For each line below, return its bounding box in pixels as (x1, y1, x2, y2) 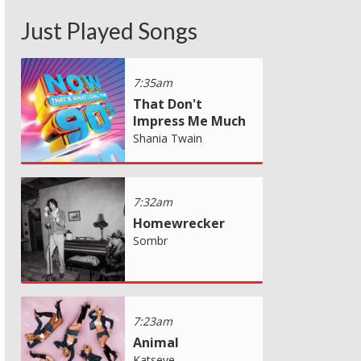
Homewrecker (133, 214, 225, 232)
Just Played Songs (21, 16, 197, 44)
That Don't (133, 94, 202, 113)
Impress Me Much (133, 111, 246, 130)
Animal (133, 333, 179, 351)
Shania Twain (133, 130, 202, 146)
